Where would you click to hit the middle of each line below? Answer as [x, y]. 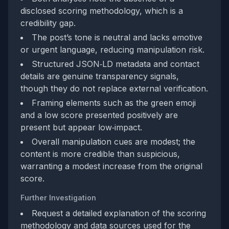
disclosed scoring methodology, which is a [102, 11]
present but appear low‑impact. [81, 127]
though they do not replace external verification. [114, 88]
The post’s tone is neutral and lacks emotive [117, 37]
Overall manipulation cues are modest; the [113, 142]
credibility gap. [48, 23]
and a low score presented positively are [99, 115]
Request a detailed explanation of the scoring [119, 213]
